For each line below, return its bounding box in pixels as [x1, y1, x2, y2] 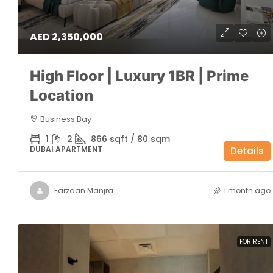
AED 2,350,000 [30, 29, 103, 44]
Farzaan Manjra [54, 185, 113, 196]
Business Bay [40, 113, 91, 125]
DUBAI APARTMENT [30, 143, 102, 154]
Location [30, 86, 93, 104]
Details [230, 144, 264, 157]
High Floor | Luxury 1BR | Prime [30, 66, 249, 85]
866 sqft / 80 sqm [91, 132, 170, 145]
